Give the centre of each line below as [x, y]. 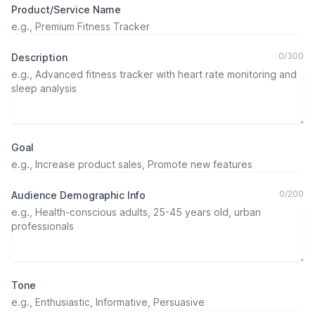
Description [39, 57]
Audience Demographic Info [78, 195]
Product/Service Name [66, 9]
